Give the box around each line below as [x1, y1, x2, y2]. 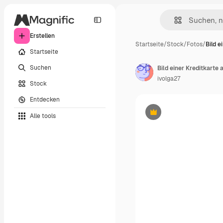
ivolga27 [157, 75, 180, 83]
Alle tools [30, 111, 56, 120]
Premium [152, 111, 179, 120]
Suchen [30, 63, 51, 72]
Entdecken [30, 95, 60, 104]
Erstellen [30, 32, 55, 40]
